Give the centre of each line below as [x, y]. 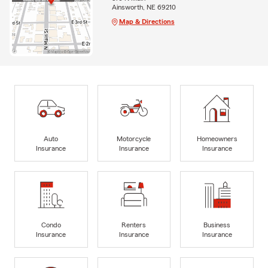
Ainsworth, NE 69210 [144, 7]
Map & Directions [147, 21]
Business [217, 225]
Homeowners [217, 138]
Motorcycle [134, 138]
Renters [134, 225]
